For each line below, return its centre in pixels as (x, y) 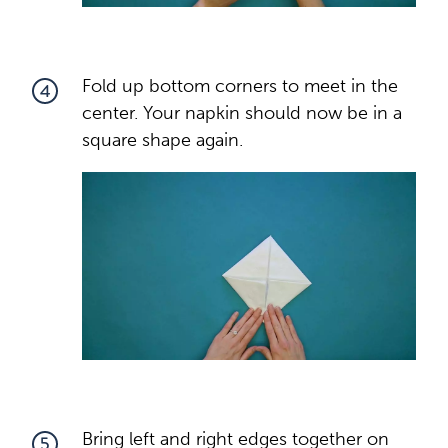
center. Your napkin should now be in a (242, 112)
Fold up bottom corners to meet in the (240, 85)
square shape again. (162, 139)
